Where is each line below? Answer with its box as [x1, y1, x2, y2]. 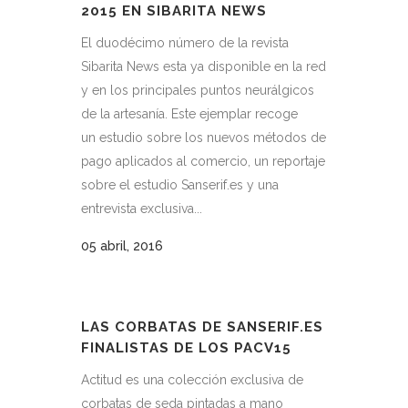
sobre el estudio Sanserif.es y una [81, 178, 279, 192]
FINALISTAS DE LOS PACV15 [81, 340, 291, 356]
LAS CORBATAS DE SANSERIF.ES [81, 319, 323, 335]
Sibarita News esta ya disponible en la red [81, 59, 326, 74]
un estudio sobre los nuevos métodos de [81, 130, 326, 145]
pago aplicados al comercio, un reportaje [81, 154, 325, 168]
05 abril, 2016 [81, 239, 163, 253]
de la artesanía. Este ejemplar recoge [81, 107, 298, 121]
